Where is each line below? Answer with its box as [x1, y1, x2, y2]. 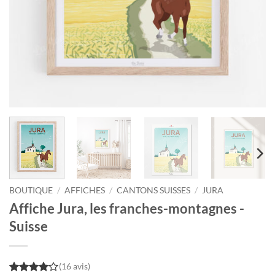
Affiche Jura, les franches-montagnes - [9, 199, 244, 217]
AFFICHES [64, 185, 106, 196]
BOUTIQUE [9, 185, 53, 196]
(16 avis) [58, 260, 90, 271]
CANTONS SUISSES [117, 185, 191, 196]
